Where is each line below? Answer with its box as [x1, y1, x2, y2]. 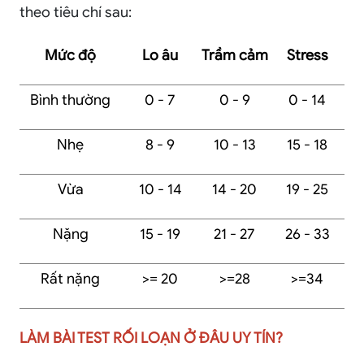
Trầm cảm [201, 46, 268, 65]
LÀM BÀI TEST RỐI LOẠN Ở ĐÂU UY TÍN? [19, 329, 283, 348]
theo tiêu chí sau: [19, 3, 132, 22]
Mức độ [45, 46, 96, 65]
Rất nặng [41, 270, 100, 288]
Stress [286, 46, 328, 65]
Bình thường [30, 91, 110, 110]
